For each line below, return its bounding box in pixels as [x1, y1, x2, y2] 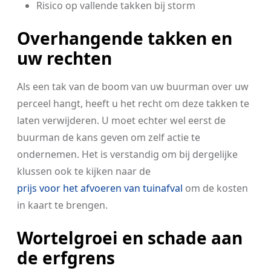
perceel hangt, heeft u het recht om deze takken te [17, 97, 249, 110]
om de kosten [183, 181, 248, 195]
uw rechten [17, 47, 112, 70]
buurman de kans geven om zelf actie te [17, 131, 200, 144]
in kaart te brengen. [17, 198, 108, 212]
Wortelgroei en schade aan [17, 226, 243, 249]
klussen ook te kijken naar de [17, 165, 151, 178]
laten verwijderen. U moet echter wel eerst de [17, 114, 226, 127]
